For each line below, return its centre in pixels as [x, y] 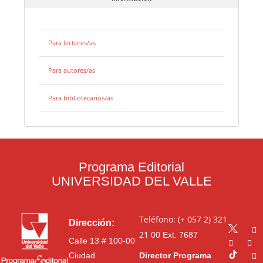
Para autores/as [72, 70]
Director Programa [175, 255]
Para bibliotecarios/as [81, 98]
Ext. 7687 [179, 235]
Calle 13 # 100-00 [102, 240]
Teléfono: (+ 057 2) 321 [183, 219]
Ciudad [82, 255]
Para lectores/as [72, 43]
